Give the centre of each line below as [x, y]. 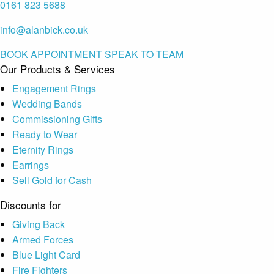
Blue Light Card [46, 254]
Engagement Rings [54, 88]
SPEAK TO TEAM [144, 54]
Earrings [31, 165]
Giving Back [39, 224]
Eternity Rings [43, 149]
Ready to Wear [45, 134]
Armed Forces [43, 239]
